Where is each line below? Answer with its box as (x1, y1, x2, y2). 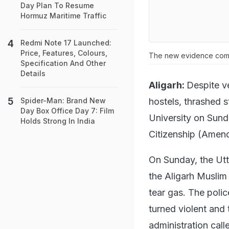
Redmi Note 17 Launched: (20, 38, 111, 47)
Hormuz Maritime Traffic (20, 11, 106, 20)
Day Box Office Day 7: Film (20, 106, 114, 115)
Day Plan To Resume (20, 1, 94, 10)
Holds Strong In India (20, 117, 95, 125)
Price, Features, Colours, (20, 49, 107, 57)
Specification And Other (20, 59, 106, 67)
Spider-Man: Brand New (20, 96, 106, 105)
